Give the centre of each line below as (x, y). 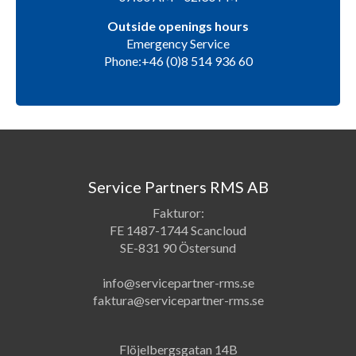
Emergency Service (178, 43)
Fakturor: (178, 212)
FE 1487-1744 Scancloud (178, 230)
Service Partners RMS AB (178, 186)
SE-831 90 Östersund (178, 247)
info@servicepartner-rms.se (178, 282)
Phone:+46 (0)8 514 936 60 (178, 60)
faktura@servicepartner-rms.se (178, 300)
